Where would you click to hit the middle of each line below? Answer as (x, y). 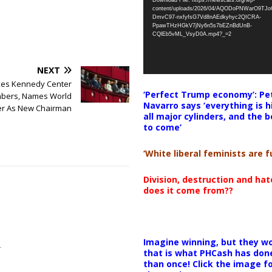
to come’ (162, 127)
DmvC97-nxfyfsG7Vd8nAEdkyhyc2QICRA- (206, 17)
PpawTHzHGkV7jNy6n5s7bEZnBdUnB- (202, 25)
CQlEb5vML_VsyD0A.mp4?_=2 (192, 34)
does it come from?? (188, 190)
